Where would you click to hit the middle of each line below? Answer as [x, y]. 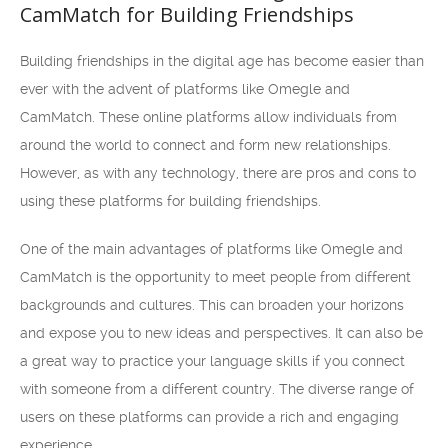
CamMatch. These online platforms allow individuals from [208, 117]
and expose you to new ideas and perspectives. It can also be [221, 333]
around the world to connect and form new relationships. [205, 145]
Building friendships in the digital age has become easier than [222, 61]
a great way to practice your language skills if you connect [212, 361]
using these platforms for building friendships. [170, 201]
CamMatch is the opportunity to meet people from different [215, 277]
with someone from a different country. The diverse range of [217, 389]
